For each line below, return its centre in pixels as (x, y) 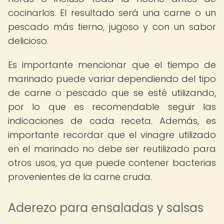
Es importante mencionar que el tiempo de (112, 65)
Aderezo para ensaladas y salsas (106, 208)
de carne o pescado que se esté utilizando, (112, 93)
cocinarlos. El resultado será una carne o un (112, 13)
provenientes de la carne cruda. (80, 177)
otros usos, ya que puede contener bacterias (112, 163)
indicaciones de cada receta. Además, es (112, 121)
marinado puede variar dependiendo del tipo (112, 79)
